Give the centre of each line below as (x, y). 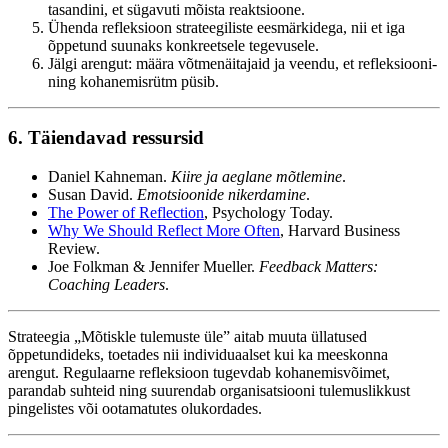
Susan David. (92, 195)
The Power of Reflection (126, 213)
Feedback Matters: (318, 267)
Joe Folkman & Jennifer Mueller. (153, 267)
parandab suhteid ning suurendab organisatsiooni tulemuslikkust (209, 391)
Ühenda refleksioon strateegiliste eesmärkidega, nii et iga (226, 27)
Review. (74, 249)
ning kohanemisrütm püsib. (133, 81)
